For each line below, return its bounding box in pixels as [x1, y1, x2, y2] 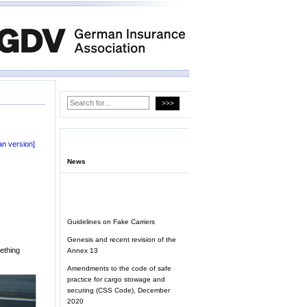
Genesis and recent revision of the [67, 236, 176, 244]
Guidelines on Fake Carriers [67, 218, 155, 226]
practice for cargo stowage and [67, 275, 165, 284]
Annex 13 [67, 247, 98, 255]
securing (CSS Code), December [67, 286, 170, 295]
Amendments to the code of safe [67, 265, 171, 273]
